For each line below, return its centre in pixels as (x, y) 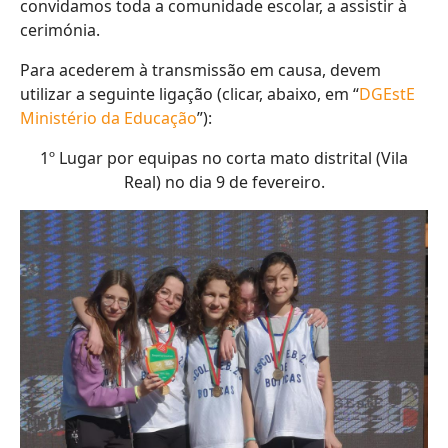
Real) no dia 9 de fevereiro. (224, 182)
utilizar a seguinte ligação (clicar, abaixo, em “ (189, 94)
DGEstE (387, 94)
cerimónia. (60, 30)
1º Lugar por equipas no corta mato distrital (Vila (224, 158)
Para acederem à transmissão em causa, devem (200, 70)
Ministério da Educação (108, 118)
